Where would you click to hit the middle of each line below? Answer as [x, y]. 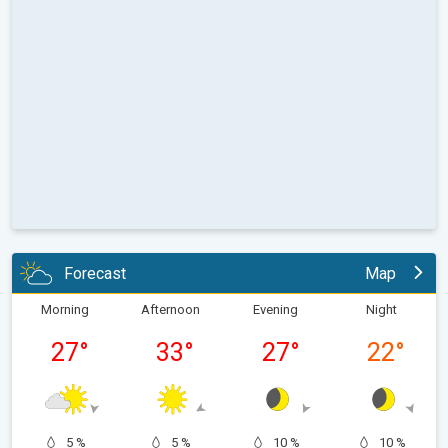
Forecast [95, 273]
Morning [64, 310]
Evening [276, 310]
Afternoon [170, 310]
